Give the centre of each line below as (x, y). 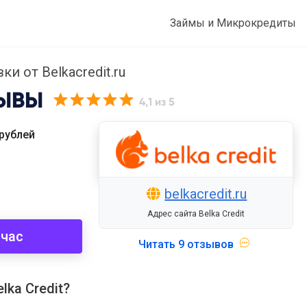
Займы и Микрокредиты (233, 23)
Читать (159, 244)
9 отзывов (206, 244)
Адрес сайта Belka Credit (196, 213)
